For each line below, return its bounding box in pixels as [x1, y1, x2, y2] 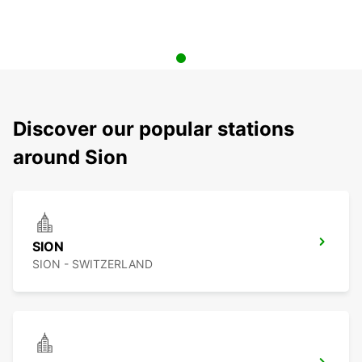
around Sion [13, 145, 128, 170]
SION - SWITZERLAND [32, 257, 153, 271]
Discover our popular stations [13, 117, 294, 141]
